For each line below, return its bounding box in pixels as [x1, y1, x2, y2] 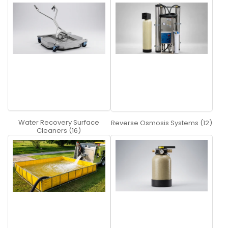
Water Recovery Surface [18, 118, 100, 128]
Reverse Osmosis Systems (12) [110, 118, 212, 128]
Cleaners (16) [37, 126, 81, 136]
